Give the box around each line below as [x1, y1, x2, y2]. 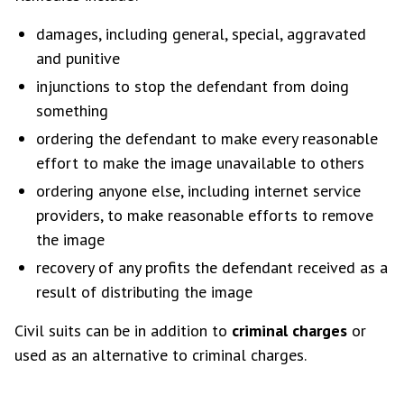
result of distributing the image [36, 281, 252, 302]
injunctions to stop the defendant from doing [36, 76, 349, 96]
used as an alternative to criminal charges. [14, 344, 307, 365]
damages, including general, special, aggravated [36, 23, 366, 44]
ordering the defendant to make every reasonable [36, 128, 378, 149]
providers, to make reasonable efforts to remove [36, 205, 373, 225]
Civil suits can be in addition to [14, 320, 232, 341]
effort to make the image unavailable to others [36, 152, 364, 173]
